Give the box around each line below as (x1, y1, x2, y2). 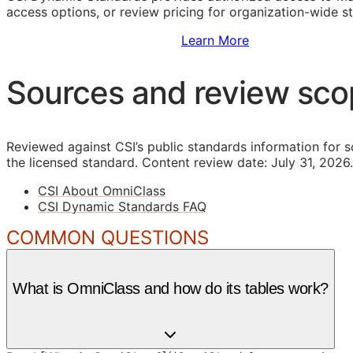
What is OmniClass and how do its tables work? (13, 280, 329, 298)
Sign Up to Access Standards (6, 32, 181, 49)
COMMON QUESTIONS (6, 225, 209, 249)
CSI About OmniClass (38, 182, 165, 199)
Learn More (181, 32, 249, 49)
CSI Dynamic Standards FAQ (38, 198, 206, 214)
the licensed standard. (6, 154, 138, 170)
